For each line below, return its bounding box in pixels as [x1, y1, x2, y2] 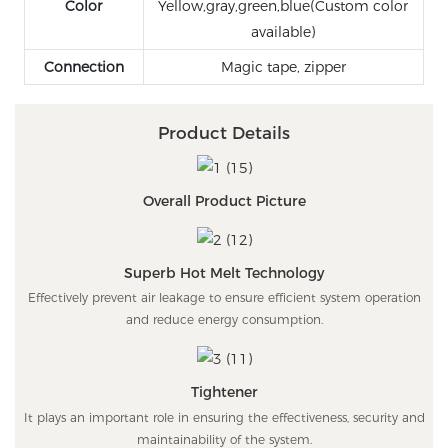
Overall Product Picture [142, 192, 306, 211]
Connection [43, 58, 124, 77]
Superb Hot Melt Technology [124, 263, 324, 282]
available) [251, 23, 316, 42]
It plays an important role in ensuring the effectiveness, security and [23, 409, 425, 425]
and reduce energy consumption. [125, 311, 323, 327]
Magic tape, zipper [220, 58, 346, 77]
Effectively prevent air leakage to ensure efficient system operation [27, 289, 421, 305]
